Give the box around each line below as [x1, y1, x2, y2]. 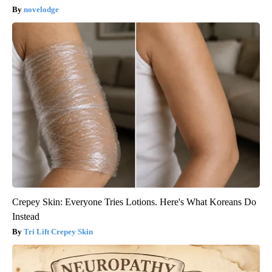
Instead [12, 211, 39, 222]
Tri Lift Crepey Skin [24, 226, 93, 236]
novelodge [24, 4, 59, 14]
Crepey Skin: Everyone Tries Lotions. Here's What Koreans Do [12, 196, 256, 207]
